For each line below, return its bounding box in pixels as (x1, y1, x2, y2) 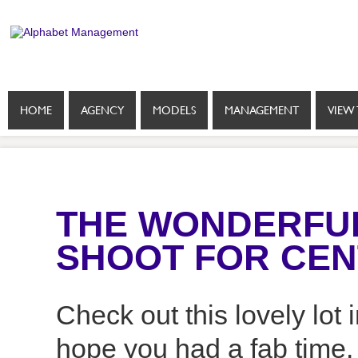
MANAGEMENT (225, 104, 299, 117)
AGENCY (81, 104, 124, 117)
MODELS (153, 104, 196, 117)
